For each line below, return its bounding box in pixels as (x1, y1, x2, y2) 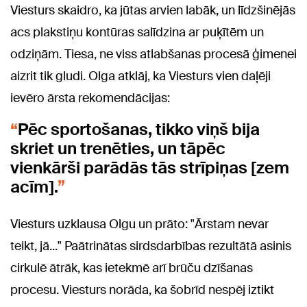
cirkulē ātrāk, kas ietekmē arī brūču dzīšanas (10, 260, 253, 277)
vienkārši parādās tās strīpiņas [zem (10, 157, 289, 179)
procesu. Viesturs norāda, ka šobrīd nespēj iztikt (10, 282, 274, 299)
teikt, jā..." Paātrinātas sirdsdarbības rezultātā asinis (10, 238, 291, 255)
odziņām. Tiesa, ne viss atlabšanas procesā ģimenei (10, 46, 297, 63)
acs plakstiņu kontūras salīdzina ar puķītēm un (10, 24, 264, 41)
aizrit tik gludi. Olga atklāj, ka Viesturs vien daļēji (10, 68, 271, 85)
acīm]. (10, 176, 58, 198)
